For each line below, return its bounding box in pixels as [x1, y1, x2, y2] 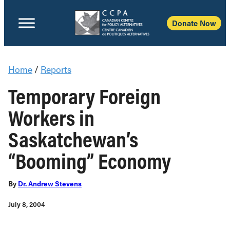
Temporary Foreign [8, 82, 161, 110]
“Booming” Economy [8, 147, 171, 175]
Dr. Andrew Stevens [18, 179, 82, 188]
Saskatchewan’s [8, 125, 138, 153]
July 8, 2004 [8, 200, 45, 209]
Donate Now [172, 18, 216, 28]
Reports [41, 64, 71, 75]
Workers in [8, 104, 94, 131]
